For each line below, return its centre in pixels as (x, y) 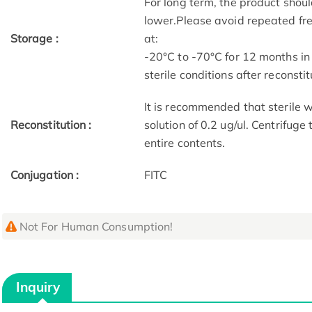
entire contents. (185, 143)
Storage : (34, 39)
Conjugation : (45, 175)
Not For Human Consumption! (96, 227)
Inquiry (38, 287)
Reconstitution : (51, 125)
